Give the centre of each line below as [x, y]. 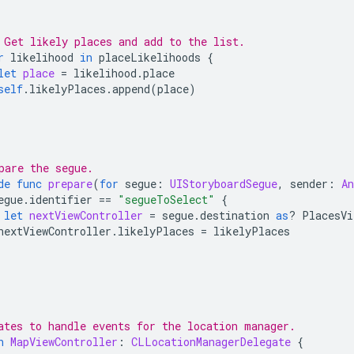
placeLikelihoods [150, 57]
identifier [61, 199]
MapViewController [64, 341]
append [131, 88]
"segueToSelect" [166, 199]
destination [235, 215]
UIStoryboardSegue [224, 183]
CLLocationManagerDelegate [211, 341]
